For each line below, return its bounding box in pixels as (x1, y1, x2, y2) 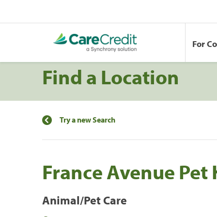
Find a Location (42, 63, 179, 90)
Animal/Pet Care (42, 192, 127, 207)
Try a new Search (60, 114, 115, 124)
